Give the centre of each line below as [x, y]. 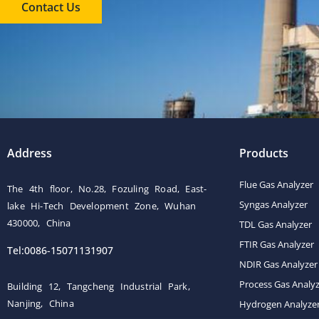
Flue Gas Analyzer [276, 184]
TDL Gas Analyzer [276, 224]
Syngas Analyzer [273, 204]
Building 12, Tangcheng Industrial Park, [99, 286]
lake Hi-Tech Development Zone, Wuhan [102, 206]
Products [264, 153]
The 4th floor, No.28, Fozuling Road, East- [107, 189]
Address [30, 153]
